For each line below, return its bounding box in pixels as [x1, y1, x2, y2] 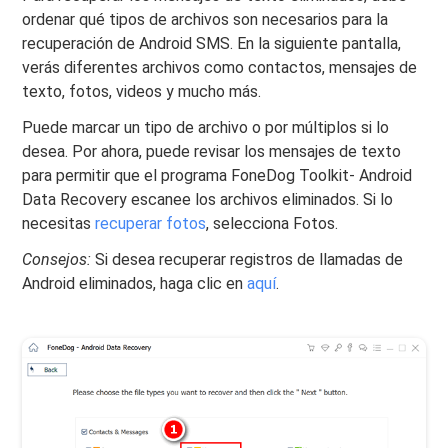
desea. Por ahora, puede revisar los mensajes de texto [22, 141, 402, 161]
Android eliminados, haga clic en [22, 273, 248, 293]
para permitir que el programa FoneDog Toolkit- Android [22, 165, 413, 185]
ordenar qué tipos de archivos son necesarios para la [22, 9, 389, 29]
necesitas [22, 213, 96, 233]
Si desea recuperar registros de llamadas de [91, 249, 404, 269]
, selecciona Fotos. [206, 213, 339, 233]
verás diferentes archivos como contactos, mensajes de [22, 57, 418, 77]
